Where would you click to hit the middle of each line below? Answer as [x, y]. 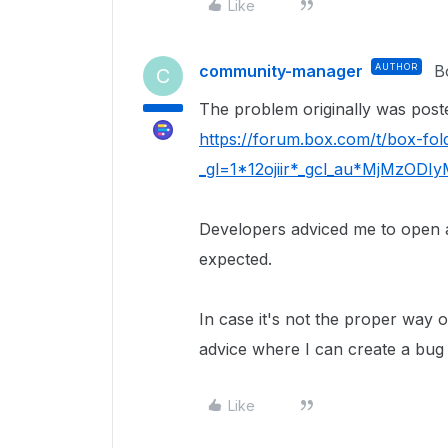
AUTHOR [396, 66]
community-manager [281, 71]
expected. [235, 259]
